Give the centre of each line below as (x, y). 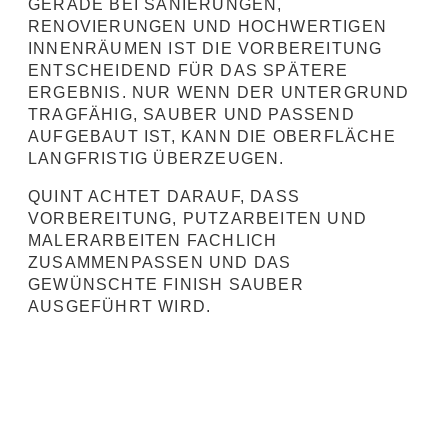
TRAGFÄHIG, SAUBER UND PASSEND (191, 114)
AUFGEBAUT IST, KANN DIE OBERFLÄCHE (212, 136)
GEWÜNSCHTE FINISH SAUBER (166, 284)
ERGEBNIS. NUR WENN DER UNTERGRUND (219, 92)
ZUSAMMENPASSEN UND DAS (160, 262)
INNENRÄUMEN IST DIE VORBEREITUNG (205, 48)
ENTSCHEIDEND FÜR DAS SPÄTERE (188, 70)
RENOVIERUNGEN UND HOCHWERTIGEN (208, 26)
